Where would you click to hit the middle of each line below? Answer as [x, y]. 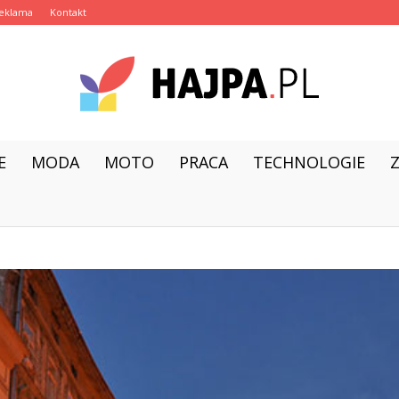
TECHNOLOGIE [309, 162]
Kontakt [68, 12]
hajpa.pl [221, 169]
